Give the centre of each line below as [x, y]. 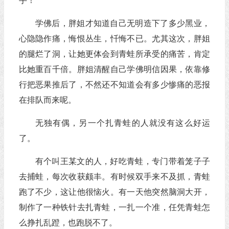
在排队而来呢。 [47, 100]
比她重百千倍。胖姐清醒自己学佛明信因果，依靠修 [114, 69]
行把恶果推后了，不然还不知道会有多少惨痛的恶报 [114, 85]
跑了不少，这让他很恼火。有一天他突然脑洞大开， [114, 192]
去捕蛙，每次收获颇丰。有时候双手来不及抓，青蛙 [114, 177]
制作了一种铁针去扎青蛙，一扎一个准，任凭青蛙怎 [114, 207]
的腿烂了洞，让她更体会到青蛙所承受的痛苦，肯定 [114, 54]
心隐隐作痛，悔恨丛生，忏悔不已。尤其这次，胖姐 [114, 39]
